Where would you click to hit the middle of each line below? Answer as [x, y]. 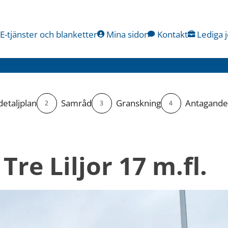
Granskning [138, 103]
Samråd [76, 103]
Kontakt [172, 34]
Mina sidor [127, 34]
